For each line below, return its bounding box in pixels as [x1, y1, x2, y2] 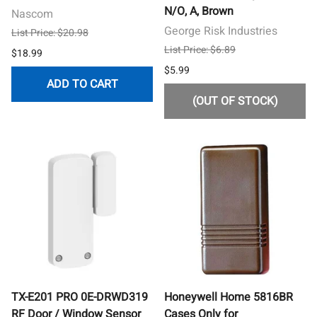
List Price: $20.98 [11, 25, 88, 40]
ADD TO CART [46, 75, 118, 93]
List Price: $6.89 [164, 42, 236, 57]
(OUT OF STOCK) [192, 92, 278, 110]
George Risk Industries [164, 22, 277, 40]
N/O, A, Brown [164, 2, 234, 20]
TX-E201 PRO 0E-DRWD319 [11, 288, 148, 306]
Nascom [11, 5, 53, 23]
